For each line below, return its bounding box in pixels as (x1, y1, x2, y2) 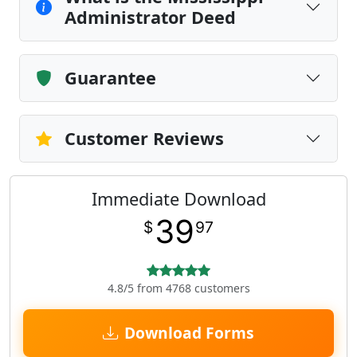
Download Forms (124, 322, 254, 343)
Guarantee (65, 66, 156, 89)
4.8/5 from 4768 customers (107, 280, 250, 296)
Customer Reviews (65, 127, 224, 150)
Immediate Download (91, 187, 266, 210)
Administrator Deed (65, 6, 236, 29)
